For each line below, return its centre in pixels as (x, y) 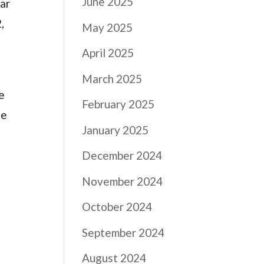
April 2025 (108, 53)
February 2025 (118, 104)
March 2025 (112, 78)
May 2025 (108, 27)
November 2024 (123, 181)
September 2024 (123, 232)
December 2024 (122, 155)
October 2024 (117, 207)
